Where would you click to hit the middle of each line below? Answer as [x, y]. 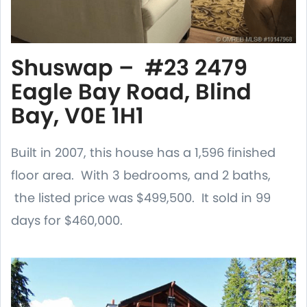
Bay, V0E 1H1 [86, 115]
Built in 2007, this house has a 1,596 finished [143, 152]
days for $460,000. [67, 220]
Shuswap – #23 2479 [129, 67]
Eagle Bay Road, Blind [131, 91]
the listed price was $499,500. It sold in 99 [141, 197]
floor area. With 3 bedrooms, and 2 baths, [141, 175]
